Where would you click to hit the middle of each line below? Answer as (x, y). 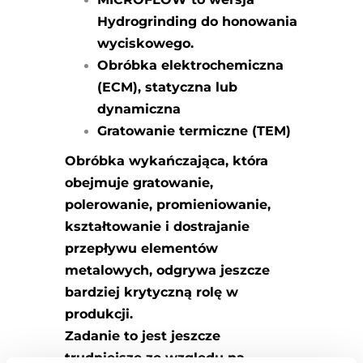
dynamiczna (139, 109)
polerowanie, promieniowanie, (168, 204)
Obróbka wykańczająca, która (167, 160)
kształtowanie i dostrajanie (157, 226)
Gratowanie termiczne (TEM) (194, 130)
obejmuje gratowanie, (139, 182)
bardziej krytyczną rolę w (152, 292)
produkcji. (99, 314)
